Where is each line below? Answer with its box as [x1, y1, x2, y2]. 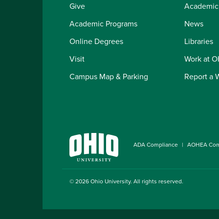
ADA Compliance [133, 140, 178, 150]
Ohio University [90, 176, 131, 186]
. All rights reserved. [131, 176, 183, 186]
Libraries [184, 36, 213, 47]
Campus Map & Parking [69, 71, 148, 82]
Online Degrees [69, 36, 123, 47]
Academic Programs [69, 18, 137, 29]
